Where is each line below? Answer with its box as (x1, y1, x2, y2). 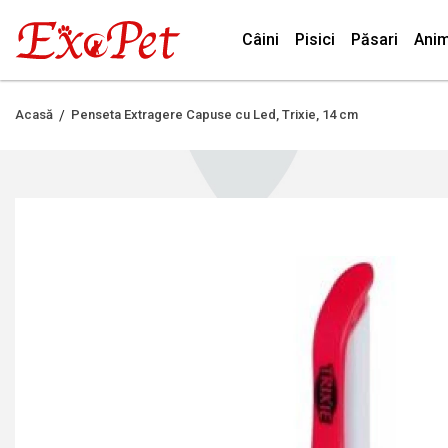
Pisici (295, 30, 335, 49)
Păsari (351, 30, 398, 49)
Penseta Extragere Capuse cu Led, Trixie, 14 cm (71, 107, 358, 122)
